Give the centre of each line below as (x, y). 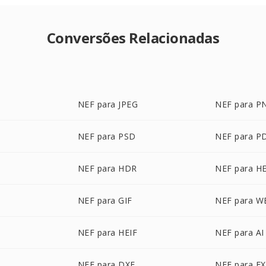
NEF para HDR (107, 168)
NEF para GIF (105, 200)
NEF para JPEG (108, 104)
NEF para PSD (107, 136)
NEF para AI (240, 232)
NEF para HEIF (107, 232)
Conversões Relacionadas (133, 38)
